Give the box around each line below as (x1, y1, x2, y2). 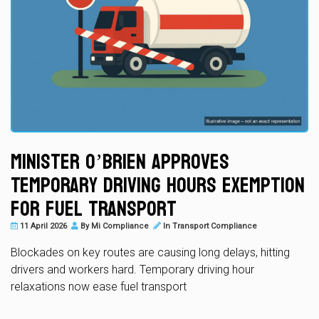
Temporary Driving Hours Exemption (11, 165, 305, 205)
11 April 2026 (18, 221, 67, 231)
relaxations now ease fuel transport (11, 279, 187, 293)
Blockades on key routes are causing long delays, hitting (11, 245, 290, 259)
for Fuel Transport (11, 189, 177, 229)
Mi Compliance (91, 221, 149, 231)
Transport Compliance (172, 221, 257, 231)
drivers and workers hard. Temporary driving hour (11, 262, 254, 276)
